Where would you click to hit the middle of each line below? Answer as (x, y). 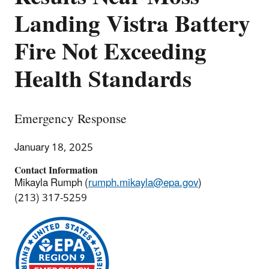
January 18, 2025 (54, 147)
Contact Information (56, 170)
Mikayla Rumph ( (51, 183)
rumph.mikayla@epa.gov (143, 183)
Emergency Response (71, 119)
